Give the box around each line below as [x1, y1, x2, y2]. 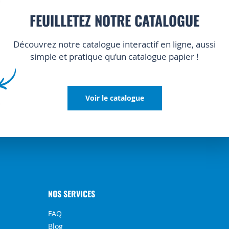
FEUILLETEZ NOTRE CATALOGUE [30, 10, 200, 31]
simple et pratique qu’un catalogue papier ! [30, 51, 199, 63]
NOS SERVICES [48, 188, 96, 200]
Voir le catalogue [85, 93, 144, 103]
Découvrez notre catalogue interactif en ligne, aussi [13, 38, 216, 51]
